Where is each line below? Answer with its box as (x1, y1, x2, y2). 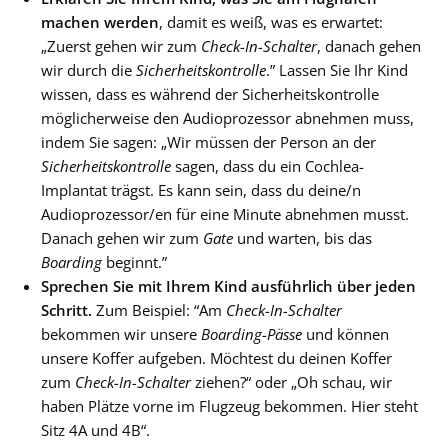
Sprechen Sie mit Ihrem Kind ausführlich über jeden (41, 276, 416, 296)
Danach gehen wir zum (41, 228, 203, 248)
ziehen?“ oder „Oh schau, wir (191, 372, 392, 392)
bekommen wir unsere (41, 324, 201, 344)
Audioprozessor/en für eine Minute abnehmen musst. (41, 204, 409, 224)
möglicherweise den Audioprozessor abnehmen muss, (41, 108, 414, 128)
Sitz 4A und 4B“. (41, 420, 150, 440)
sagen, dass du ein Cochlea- (171, 156, 364, 176)
